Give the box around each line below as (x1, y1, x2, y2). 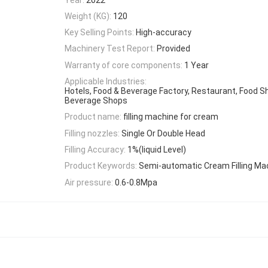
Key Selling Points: (65, 28, 134, 38)
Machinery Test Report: (65, 44, 155, 54)
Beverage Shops (65, 96, 127, 106)
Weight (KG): (65, 11, 111, 21)
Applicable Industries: (65, 77, 147, 87)
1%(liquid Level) (127, 144, 186, 154)
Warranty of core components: (65, 60, 182, 70)
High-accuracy (136, 28, 191, 38)
